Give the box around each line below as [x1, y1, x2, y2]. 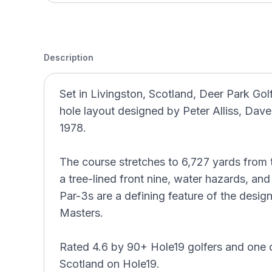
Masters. [59, 206, 103, 219]
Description [44, 52, 93, 63]
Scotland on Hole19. [59, 257, 160, 270]
